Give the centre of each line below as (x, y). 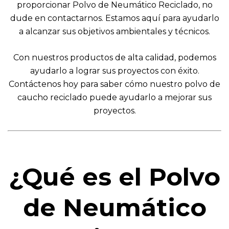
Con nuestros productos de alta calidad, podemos (114, 58)
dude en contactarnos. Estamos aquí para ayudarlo (114, 18)
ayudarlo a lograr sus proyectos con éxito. (114, 71)
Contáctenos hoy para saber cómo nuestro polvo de (114, 84)
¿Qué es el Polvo (114, 177)
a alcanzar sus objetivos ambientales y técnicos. (114, 32)
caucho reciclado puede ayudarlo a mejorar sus (114, 98)
